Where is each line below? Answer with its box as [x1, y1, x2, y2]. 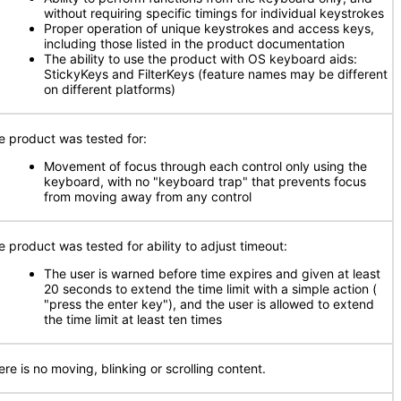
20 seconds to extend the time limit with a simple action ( [44, 281, 377, 296]
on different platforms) [44, 81, 175, 97]
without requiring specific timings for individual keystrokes [44, 5, 384, 21]
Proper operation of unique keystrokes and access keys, [44, 21, 374, 36]
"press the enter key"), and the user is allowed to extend [44, 296, 374, 311]
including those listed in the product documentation [44, 36, 345, 51]
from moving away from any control [44, 189, 252, 204]
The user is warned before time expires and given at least [44, 266, 380, 281]
